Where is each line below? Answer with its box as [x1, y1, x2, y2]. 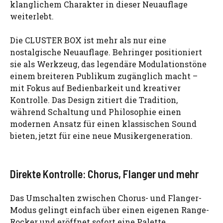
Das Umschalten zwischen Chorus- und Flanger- [10, 192, 202, 203]
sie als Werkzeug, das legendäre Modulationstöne [10, 58, 207, 69]
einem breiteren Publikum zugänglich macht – [10, 70, 198, 81]
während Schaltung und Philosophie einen [10, 106, 181, 117]
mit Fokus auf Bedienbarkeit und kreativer [10, 82, 181, 93]
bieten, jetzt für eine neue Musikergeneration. [10, 130, 193, 141]
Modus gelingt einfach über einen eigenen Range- [10, 204, 209, 215]
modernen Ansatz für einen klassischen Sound [10, 118, 197, 129]
